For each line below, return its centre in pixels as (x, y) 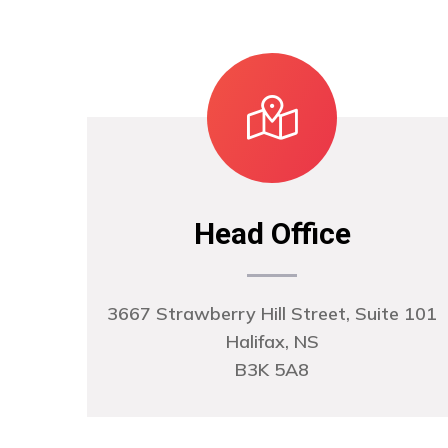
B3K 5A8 (272, 369)
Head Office (272, 233)
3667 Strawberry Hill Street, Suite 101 (272, 313)
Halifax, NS (272, 341)
